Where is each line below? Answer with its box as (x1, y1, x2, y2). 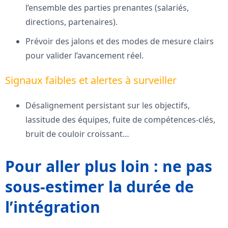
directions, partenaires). (25, 16, 118, 28)
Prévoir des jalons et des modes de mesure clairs (25, 36, 214, 47)
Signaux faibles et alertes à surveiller (5, 73, 177, 88)
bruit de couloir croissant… (25, 128, 129, 140)
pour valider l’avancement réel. (25, 50, 144, 62)
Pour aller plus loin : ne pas (5, 156, 212, 177)
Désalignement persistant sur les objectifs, (25, 100, 190, 111)
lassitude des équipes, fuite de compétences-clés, (25, 114, 215, 126)
